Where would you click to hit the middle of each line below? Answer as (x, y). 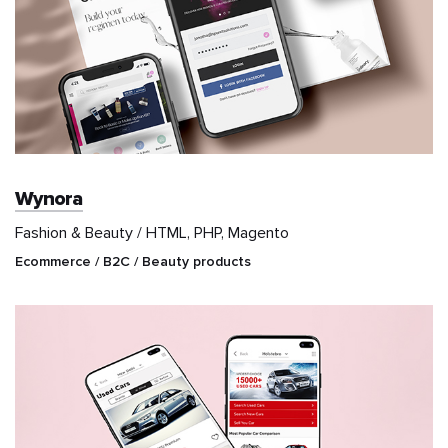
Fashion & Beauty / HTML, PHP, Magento (152, 233)
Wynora (49, 199)
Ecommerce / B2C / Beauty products (133, 262)
